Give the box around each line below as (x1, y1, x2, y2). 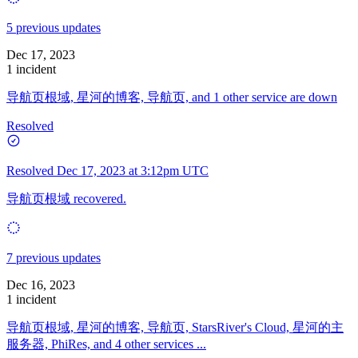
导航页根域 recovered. (6, 191, 126, 205)
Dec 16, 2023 (6, 277, 75, 292)
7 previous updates (6, 250, 101, 265)
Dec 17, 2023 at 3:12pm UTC (57, 163, 209, 177)
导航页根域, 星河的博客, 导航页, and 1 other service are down (6, 89, 337, 104)
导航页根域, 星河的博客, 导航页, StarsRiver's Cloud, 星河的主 (6, 320, 344, 334)
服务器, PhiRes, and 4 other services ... (6, 336, 206, 351)
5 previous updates (6, 20, 101, 34)
